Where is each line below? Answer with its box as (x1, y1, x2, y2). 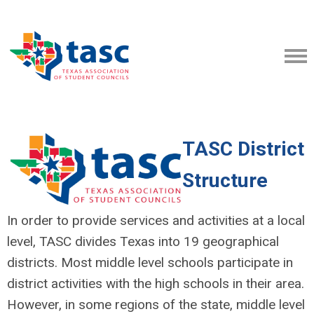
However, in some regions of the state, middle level (7, 296, 305, 313)
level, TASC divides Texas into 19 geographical (7, 233, 279, 250)
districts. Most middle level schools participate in (7, 254, 293, 271)
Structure (182, 169, 268, 192)
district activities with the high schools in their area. (7, 275, 304, 292)
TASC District (182, 137, 304, 161)
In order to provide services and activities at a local (7, 212, 305, 228)
